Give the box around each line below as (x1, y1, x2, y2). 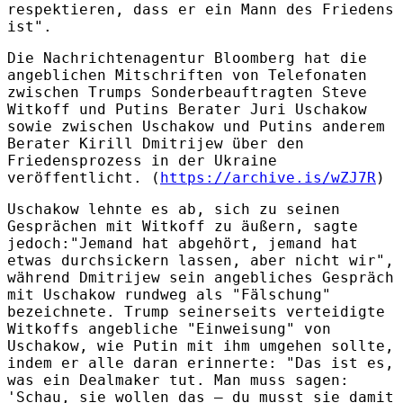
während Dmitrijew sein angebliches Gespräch (7, 268, 394, 286)
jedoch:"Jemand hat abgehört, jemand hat (7, 234, 358, 252)
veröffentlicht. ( (7, 168, 160, 186)
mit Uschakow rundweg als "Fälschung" (7, 285, 331, 303)
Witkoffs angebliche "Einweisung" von (7, 319, 331, 337)
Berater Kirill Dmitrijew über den (7, 134, 304, 152)
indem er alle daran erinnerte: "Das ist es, (7, 354, 394, 372)
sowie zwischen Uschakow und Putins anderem (7, 117, 385, 135)
